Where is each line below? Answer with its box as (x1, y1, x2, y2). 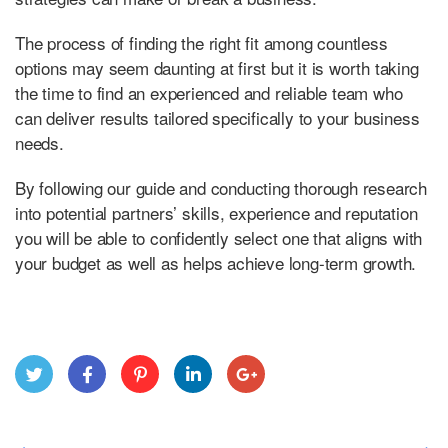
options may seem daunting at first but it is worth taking (15, 54, 419, 80)
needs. (15, 129, 64, 155)
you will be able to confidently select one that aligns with (15, 224, 423, 250)
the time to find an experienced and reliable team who (15, 79, 403, 105)
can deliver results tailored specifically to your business (15, 104, 420, 130)
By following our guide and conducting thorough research (15, 174, 427, 200)
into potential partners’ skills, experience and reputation (15, 199, 418, 225)
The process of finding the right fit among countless (15, 29, 388, 55)
